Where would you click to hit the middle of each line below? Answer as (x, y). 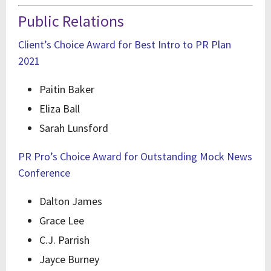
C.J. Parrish (64, 240)
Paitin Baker (67, 89)
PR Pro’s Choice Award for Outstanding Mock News (135, 156)
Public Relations (71, 21)
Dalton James (71, 201)
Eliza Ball (60, 109)
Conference (44, 173)
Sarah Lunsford (74, 128)
